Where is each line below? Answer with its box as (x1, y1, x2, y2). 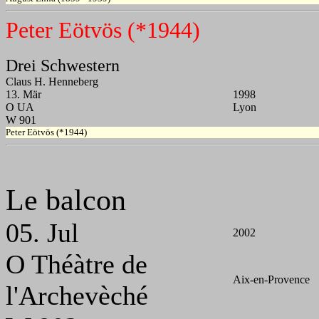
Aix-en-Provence (233, 273, 310, 286)
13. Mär (6, 88, 41, 101)
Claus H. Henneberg (6, 75, 98, 88)
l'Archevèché (6, 281, 148, 311)
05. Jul (6, 218, 79, 249)
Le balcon (6, 183, 126, 217)
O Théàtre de (6, 249, 147, 280)
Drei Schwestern (6, 56, 120, 75)
